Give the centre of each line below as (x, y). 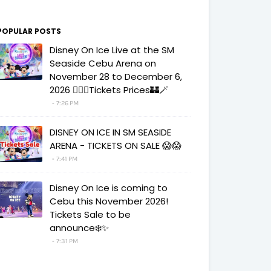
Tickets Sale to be (90, 214)
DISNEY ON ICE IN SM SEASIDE (110, 132)
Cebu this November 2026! (109, 201)
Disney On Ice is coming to (109, 188)
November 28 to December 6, (116, 77)
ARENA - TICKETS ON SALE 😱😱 (116, 145)
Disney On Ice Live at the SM (112, 50)
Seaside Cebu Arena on (103, 63)
